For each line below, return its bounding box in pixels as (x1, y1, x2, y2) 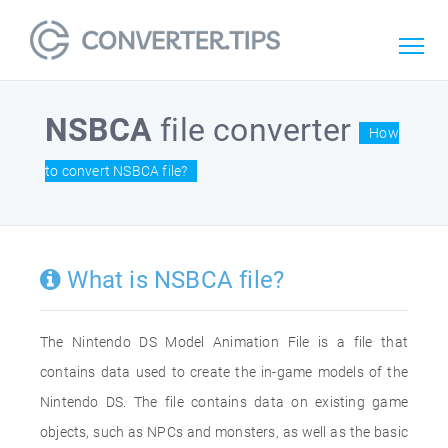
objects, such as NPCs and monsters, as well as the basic (40, 424, 408, 440)
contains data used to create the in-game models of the (40, 364, 408, 380)
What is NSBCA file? (61, 266, 285, 294)
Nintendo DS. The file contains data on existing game (40, 394, 408, 410)
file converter (152, 111, 360, 149)
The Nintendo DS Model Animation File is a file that (40, 334, 408, 350)
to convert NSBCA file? (45, 162, 188, 179)
